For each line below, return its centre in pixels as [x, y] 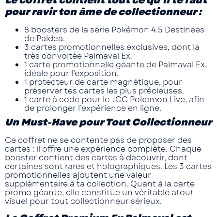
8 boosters [46, 30]
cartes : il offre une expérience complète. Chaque [103, 149]
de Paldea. [45, 38]
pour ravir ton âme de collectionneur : [103, 12]
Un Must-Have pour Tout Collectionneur [108, 122]
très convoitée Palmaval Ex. [78, 56]
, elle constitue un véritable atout [128, 192]
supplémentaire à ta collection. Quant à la [89, 184]
